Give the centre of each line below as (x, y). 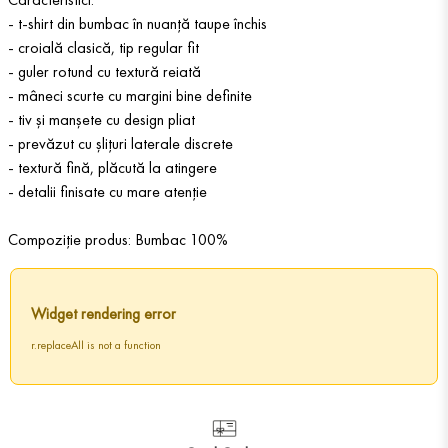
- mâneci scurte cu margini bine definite (130, 96)
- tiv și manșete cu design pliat (101, 120)
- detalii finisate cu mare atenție (107, 192)
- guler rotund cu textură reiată (104, 72)
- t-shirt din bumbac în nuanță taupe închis (137, 24)
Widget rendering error (103, 314)
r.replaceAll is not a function (96, 345)
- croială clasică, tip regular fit (103, 48)
